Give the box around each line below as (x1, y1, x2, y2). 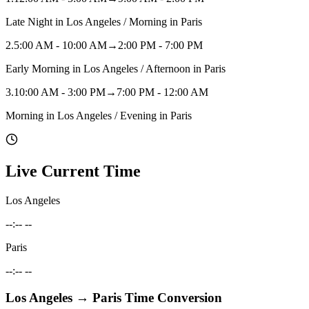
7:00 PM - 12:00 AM (117, 86, 208, 99)
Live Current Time (6, 162, 141, 181)
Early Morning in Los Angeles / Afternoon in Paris (6, 63, 226, 75)
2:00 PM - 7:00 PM (118, 39, 203, 52)
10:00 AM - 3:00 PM (14, 86, 106, 99)
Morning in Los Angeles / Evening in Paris (6, 110, 192, 122)
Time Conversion (121, 290, 222, 305)
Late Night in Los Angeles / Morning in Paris (6, 16, 202, 28)
